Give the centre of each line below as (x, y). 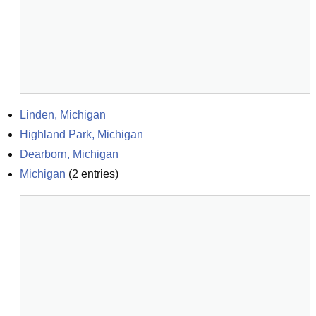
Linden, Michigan (63, 115)
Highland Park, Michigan (81, 134)
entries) (98, 174)
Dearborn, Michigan (69, 154)
